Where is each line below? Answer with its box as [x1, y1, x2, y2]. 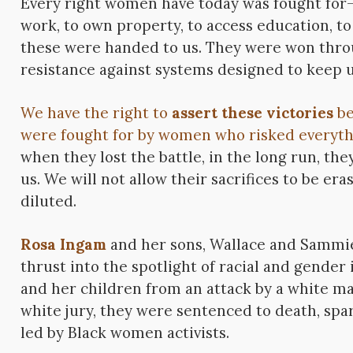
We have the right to [20, 103, 173, 123]
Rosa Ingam [20, 235, 107, 255]
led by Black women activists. [20, 323, 230, 343]
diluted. [20, 191, 77, 211]
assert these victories [172, 103, 334, 123]
